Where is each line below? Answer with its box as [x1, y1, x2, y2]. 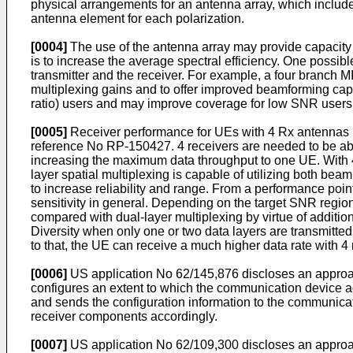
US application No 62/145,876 [70, 267, 239, 281]
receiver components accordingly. [31, 310, 217, 323]
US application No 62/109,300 [70, 338, 239, 351]
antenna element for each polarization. [31, 12, 244, 25]
